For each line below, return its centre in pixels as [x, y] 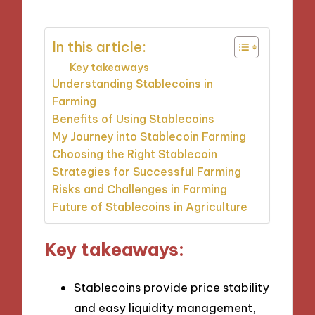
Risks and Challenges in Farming [140, 189]
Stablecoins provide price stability [172, 288]
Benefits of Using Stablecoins [134, 118]
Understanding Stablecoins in [133, 83]
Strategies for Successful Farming [147, 171]
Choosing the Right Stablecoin [135, 154]
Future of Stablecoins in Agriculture [150, 206]
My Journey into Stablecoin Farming [149, 136]
